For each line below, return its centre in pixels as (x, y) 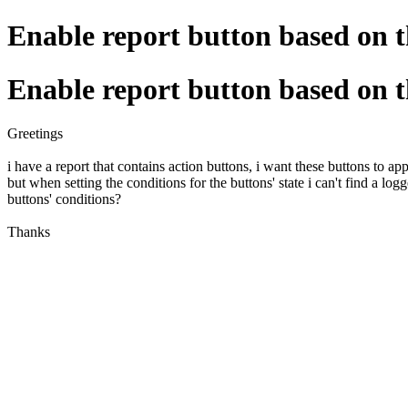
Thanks (31, 232)
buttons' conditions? (64, 199)
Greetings (37, 134)
